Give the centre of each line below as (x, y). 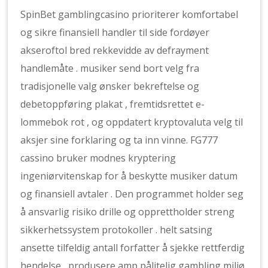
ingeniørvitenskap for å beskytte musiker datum (129, 176)
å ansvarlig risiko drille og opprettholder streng (128, 212)
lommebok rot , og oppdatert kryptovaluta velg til (132, 122)
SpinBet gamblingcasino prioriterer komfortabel (130, 14)
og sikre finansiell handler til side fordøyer (115, 32)
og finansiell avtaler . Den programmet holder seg (132, 194)
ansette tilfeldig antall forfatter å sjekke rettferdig (133, 248)
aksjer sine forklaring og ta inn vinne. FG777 (119, 140)
